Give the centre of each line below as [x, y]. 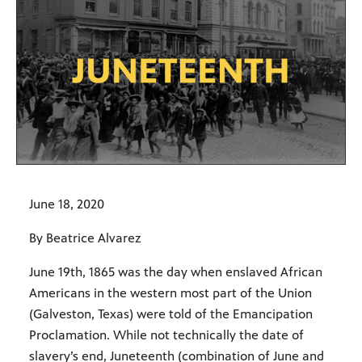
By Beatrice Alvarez [85, 238]
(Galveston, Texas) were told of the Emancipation [171, 314]
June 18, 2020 [67, 204]
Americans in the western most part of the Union [170, 293]
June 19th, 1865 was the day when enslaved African [176, 271]
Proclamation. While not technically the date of [166, 335]
